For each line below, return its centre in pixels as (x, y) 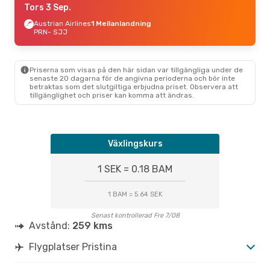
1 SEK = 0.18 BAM (135, 169)
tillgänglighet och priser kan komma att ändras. (112, 95)
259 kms (93, 225)
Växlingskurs (135, 143)
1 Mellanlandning (121, 23)
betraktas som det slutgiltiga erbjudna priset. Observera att (134, 86)
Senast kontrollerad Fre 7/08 (135, 215)
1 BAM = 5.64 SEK (135, 194)
